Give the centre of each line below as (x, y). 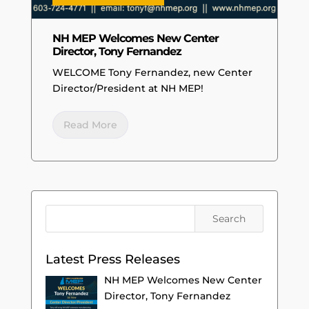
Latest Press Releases (112, 260)
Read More (90, 125)
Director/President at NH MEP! (128, 89)
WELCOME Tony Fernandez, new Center (152, 73)
